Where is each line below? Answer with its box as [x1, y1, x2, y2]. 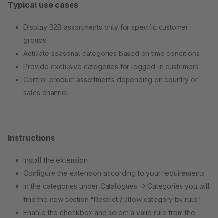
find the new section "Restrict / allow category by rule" [23, 195, 201, 203]
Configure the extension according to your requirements [23, 169, 205, 177]
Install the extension [23, 156, 88, 164]
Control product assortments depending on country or [23, 75, 198, 84]
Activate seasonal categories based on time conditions [23, 49, 200, 57]
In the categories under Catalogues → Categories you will [23, 182, 210, 190]
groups [23, 36, 46, 44]
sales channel [23, 89, 68, 97]
